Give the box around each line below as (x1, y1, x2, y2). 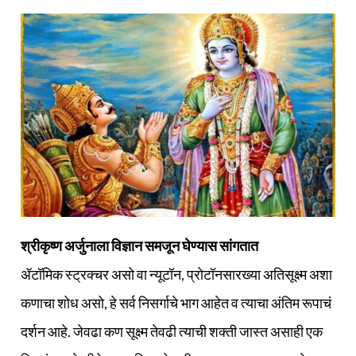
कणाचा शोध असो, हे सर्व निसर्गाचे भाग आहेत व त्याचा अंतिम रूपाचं (21, 293, 331, 311)
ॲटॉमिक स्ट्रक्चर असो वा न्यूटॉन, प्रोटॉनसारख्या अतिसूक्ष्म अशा (21, 265, 332, 283)
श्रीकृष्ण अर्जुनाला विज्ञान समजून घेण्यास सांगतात (21, 236, 258, 254)
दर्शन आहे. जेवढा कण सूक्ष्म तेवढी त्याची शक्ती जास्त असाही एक (21, 322, 323, 340)
